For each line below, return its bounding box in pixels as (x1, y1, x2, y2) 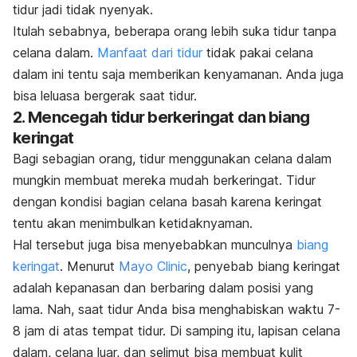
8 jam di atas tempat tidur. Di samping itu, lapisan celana (13, 323, 340, 339)
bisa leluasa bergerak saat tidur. (13, 88, 197, 104)
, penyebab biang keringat (187, 258, 340, 274)
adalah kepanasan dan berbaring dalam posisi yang (13, 280, 313, 296)
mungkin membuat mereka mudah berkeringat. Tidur (13, 172, 316, 188)
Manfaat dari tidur (97, 45, 202, 61)
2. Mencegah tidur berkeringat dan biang (13, 108, 310, 127)
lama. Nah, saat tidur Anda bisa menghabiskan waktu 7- (13, 301, 340, 317)
